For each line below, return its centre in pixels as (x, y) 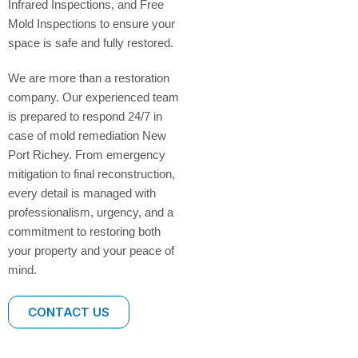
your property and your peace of (91, 250)
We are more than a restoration (89, 78)
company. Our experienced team (93, 97)
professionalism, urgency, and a (91, 212)
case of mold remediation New (87, 135)
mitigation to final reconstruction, (91, 173)
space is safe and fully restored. (91, 42)
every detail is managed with (82, 193)
